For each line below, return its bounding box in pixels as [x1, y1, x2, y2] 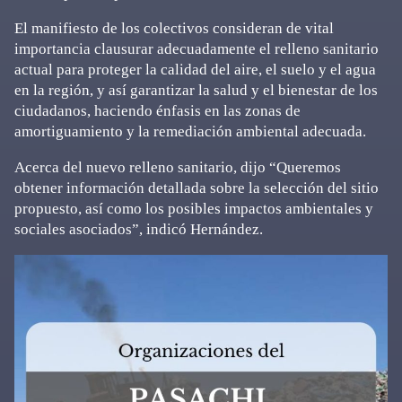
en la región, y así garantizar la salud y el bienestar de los [14, 82, 378, 99]
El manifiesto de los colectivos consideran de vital [14, 20, 334, 37]
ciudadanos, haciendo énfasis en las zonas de [14, 102, 301, 119]
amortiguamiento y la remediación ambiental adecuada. [14, 123, 366, 140]
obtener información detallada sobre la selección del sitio [14, 179, 379, 197]
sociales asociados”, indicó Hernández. [14, 221, 263, 238]
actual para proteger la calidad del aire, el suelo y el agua [14, 61, 376, 78]
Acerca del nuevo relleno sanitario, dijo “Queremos [14, 159, 341, 176]
